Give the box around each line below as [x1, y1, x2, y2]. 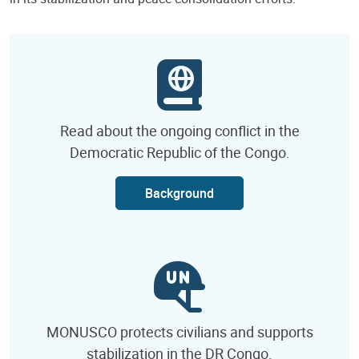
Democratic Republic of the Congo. [69, 142, 290, 162]
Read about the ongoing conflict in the [59, 120, 300, 140]
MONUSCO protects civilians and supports [46, 321, 313, 341]
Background [145, 184, 214, 202]
